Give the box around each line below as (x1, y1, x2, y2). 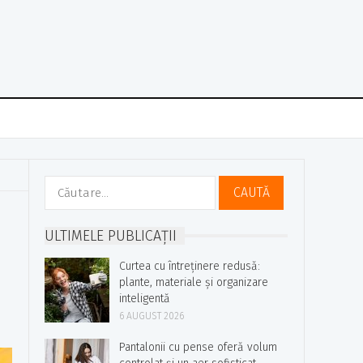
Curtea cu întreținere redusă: (119, 259, 260, 273)
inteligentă (119, 292, 170, 305)
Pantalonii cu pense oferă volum (119, 340, 277, 354)
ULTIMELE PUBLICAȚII (45, 227, 177, 245)
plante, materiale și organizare (119, 275, 268, 289)
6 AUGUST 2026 (119, 310, 184, 322)
